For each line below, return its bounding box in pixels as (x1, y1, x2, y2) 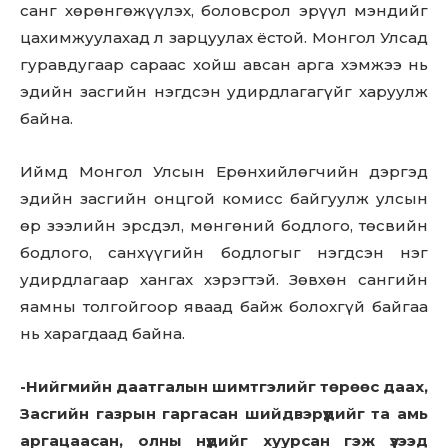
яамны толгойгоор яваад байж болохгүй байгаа (20, 297, 428, 316)
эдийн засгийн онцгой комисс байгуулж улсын (20, 189, 428, 208)
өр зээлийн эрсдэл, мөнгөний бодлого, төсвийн (20, 216, 428, 235)
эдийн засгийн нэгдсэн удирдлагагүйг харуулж (20, 82, 428, 101)
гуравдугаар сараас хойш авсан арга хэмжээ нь (20, 55, 428, 74)
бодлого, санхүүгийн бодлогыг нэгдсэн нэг (20, 243, 428, 262)
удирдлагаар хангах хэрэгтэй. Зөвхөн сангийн (20, 270, 428, 289)
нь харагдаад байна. (20, 324, 185, 343)
